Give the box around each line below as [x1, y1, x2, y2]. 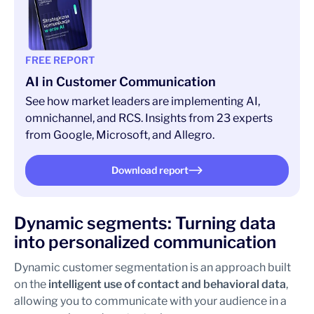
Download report [111, 164, 189, 176]
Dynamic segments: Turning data [14, 213, 275, 233]
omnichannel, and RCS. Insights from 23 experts [25, 111, 273, 125]
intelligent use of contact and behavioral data [48, 278, 286, 291]
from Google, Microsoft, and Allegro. [25, 128, 214, 142]
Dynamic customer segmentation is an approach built [14, 261, 291, 274]
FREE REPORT [25, 54, 95, 66]
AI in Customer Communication [25, 74, 216, 89]
